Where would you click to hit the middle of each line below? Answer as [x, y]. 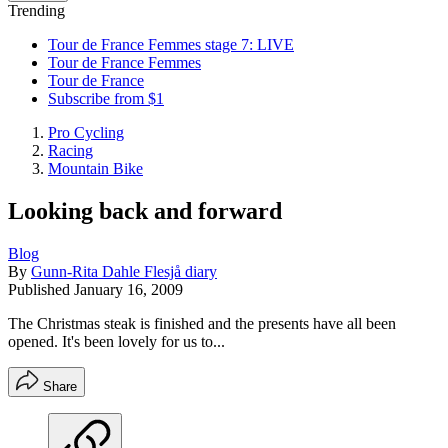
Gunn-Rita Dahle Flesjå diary [124, 271]
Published [41, 289]
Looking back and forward [145, 210]
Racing [70, 150]
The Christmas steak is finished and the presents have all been [202, 323]
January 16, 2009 [128, 289]
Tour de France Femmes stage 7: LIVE [171, 44]
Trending [36, 10]
